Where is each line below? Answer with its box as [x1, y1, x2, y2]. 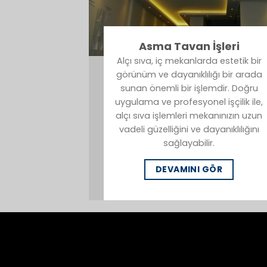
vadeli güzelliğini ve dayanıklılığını [119, 123, 259, 135]
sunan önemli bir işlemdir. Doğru [120, 82, 258, 94]
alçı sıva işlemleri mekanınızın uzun [116, 109, 262, 122]
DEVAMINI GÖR [155, 163, 223, 176]
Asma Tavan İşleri [138, 38, 240, 54]
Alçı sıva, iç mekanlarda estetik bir [116, 54, 262, 67]
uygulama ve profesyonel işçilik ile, [115, 95, 263, 108]
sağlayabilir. [163, 136, 215, 149]
